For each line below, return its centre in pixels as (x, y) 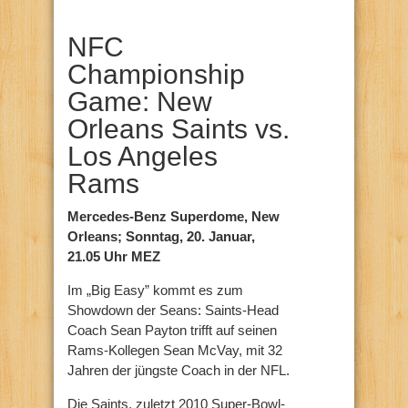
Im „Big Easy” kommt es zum (155, 291)
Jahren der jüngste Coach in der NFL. (178, 371)
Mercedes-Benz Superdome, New (173, 217)
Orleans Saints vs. (178, 129)
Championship (156, 75)
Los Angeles (143, 157)
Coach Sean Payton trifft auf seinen (172, 331)
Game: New (140, 102)
